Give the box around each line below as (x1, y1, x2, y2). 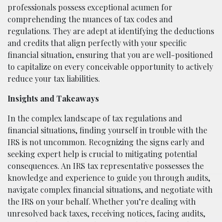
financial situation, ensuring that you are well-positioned (7, 49, 213, 60)
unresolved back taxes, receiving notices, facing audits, (7, 208, 205, 219)
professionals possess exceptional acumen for (7, 1, 172, 12)
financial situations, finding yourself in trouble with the (7, 124, 207, 135)
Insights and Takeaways (7, 93, 99, 104)
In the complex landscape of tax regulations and (7, 112, 182, 123)
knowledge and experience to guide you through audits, (7, 172, 210, 183)
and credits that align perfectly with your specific (7, 37, 187, 48)
